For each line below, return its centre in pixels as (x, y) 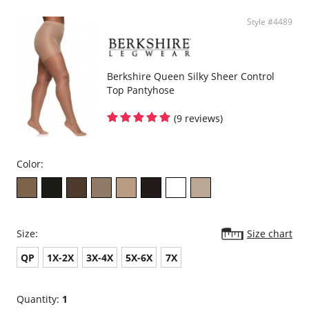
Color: (30, 164)
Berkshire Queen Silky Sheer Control (191, 76)
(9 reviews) (198, 118)
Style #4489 (270, 22)
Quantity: (39, 299)
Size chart (270, 233)
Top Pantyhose (141, 90)
